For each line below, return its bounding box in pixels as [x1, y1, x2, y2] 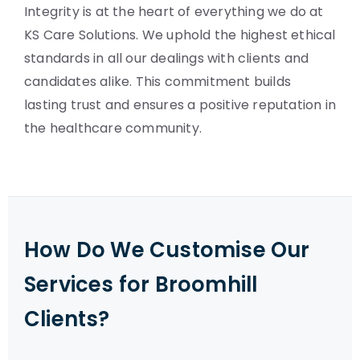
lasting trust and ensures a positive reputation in [24, 96, 337, 114]
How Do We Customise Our [24, 235, 310, 264]
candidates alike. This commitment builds [24, 72, 292, 91]
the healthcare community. [24, 119, 202, 137]
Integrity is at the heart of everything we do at [24, 2, 324, 21]
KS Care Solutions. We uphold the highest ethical [24, 26, 336, 44]
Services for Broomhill [24, 270, 258, 299]
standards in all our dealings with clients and [24, 49, 309, 67]
